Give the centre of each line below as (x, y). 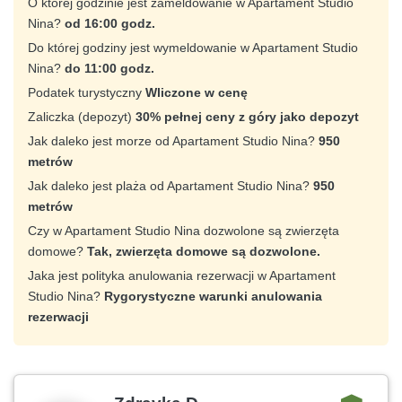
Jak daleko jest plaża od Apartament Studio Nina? (170, 185)
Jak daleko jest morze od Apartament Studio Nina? (173, 140)
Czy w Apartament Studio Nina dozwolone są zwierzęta (184, 230)
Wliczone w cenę (197, 92)
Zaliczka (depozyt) (82, 116)
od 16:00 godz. (110, 23)
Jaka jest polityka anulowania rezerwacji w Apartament (182, 275)
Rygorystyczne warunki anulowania (213, 296)
